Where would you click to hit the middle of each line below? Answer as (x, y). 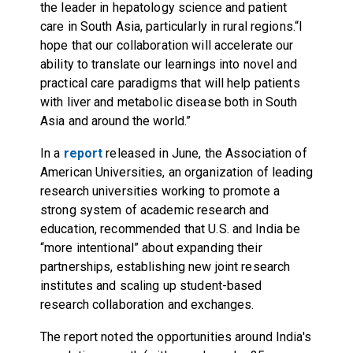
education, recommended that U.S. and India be (170, 229)
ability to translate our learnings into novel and (168, 64)
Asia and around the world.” (115, 121)
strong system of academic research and (154, 210)
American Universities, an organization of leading (176, 172)
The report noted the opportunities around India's (175, 336)
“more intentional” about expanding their (151, 247)
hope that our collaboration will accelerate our (167, 45)
